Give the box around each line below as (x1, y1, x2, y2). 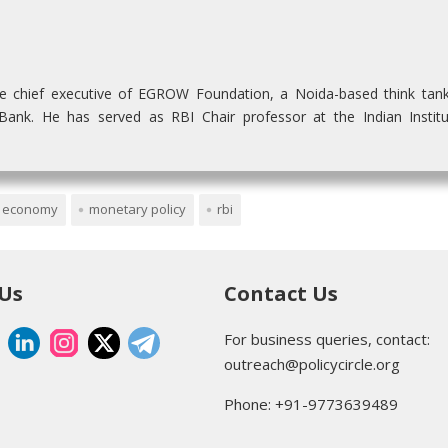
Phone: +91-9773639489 (224, 394, 398, 415)
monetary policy (89, 200, 186, 219)
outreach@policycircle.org (224, 354, 400, 375)
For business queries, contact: (224, 329, 430, 350)
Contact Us (224, 280, 338, 308)
